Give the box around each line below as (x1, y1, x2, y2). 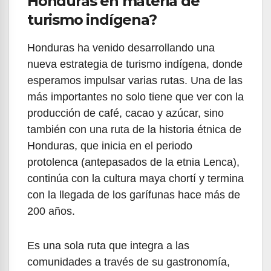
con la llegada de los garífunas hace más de (27, 189, 240, 201)
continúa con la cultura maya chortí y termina (27, 172, 244, 184)
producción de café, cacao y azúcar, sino (27, 107, 224, 119)
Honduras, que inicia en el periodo (27, 140, 192, 152)
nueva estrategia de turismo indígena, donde (27, 58, 243, 70)
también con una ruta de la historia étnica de (27, 123, 241, 135)
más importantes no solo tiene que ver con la (27, 91, 244, 103)
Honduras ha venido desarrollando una (27, 42, 215, 54)
